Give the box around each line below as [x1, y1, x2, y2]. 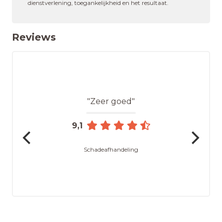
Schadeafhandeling [84, 145, 138, 153]
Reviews [12, 31, 56, 43]
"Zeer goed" [87, 96, 135, 106]
